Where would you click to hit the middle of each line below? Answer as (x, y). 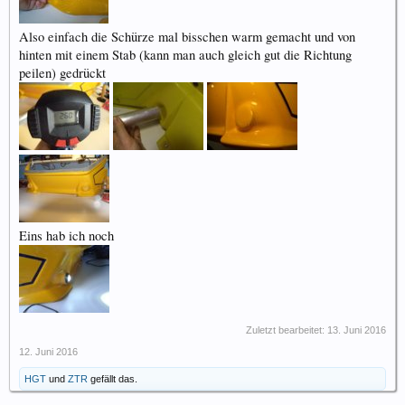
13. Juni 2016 (357, 330)
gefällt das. (113, 378)
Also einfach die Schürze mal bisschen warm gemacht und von (187, 36)
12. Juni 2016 (48, 351)
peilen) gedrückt (62, 72)
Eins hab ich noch (66, 235)
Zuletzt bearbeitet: (287, 330)
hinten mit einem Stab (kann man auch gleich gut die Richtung (185, 54)
